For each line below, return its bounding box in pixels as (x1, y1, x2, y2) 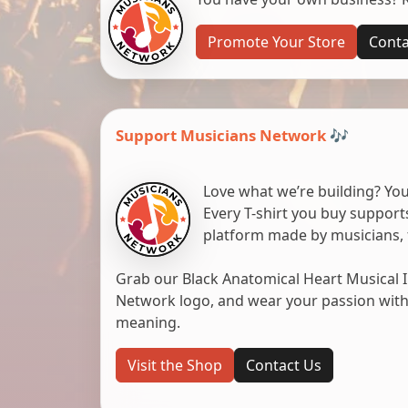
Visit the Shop (127, 355, 222, 376)
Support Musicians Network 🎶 (116, 125, 349, 147)
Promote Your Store (207, 32, 345, 53)
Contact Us (246, 355, 321, 376)
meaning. (116, 312, 180, 333)
